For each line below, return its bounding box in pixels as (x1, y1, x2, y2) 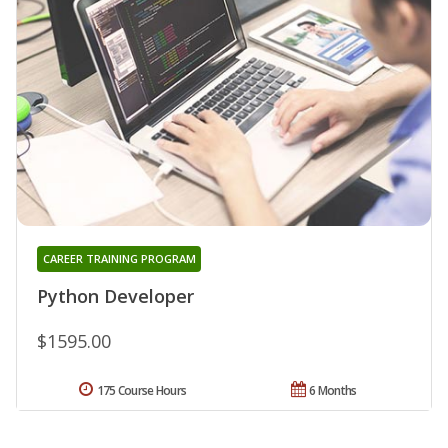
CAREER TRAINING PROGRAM (42, 250, 196, 266)
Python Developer (37, 283, 194, 308)
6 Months (309, 381, 357, 399)
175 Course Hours (96, 381, 187, 399)
